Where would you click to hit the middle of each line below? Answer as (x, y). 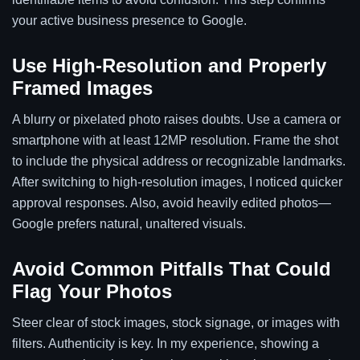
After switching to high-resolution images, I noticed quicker (177, 182)
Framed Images (82, 88)
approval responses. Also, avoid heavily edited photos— (172, 202)
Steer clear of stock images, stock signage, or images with (176, 322)
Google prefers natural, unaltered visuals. (129, 223)
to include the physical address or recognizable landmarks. (179, 161)
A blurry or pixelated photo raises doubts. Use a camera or (176, 119)
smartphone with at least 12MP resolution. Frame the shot (175, 140)
